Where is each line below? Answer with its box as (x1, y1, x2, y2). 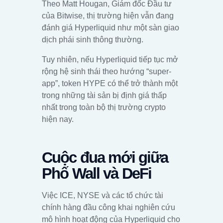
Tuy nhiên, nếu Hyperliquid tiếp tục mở (42, 55, 178, 64)
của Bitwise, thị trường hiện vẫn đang (42, 11, 174, 20)
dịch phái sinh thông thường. (42, 35, 143, 44)
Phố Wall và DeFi (42, 165, 152, 183)
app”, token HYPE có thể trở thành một (42, 79, 178, 88)
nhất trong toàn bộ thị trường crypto (42, 103, 166, 111)
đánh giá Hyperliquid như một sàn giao (42, 23, 179, 32)
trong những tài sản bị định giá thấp (42, 91, 167, 100)
